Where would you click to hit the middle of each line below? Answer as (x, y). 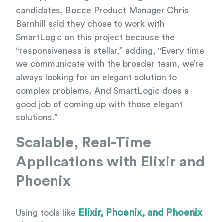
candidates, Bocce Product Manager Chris (102, 10)
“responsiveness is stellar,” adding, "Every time (110, 50)
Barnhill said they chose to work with (90, 24)
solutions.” (37, 117)
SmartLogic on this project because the (95, 37)
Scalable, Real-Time (83, 142)
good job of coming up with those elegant (99, 104)
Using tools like (47, 212)
